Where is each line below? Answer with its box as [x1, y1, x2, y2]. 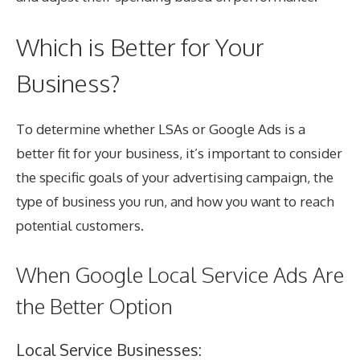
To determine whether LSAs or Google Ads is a [16, 121, 305, 138]
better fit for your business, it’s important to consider [16, 145, 342, 162]
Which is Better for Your [16, 31, 264, 63]
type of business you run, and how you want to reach [16, 193, 334, 211]
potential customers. [16, 217, 144, 235]
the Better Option [16, 292, 173, 319]
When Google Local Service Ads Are [16, 260, 344, 288]
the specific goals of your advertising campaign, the [16, 169, 333, 186]
